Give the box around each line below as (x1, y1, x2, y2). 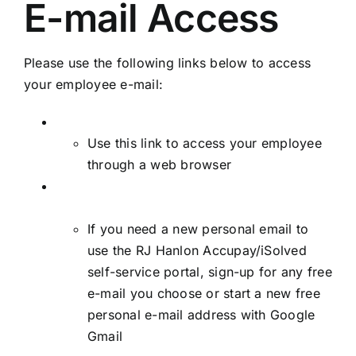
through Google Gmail (55, 199, 193, 215)
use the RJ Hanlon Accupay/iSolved (87, 242, 307, 258)
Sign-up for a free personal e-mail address (55, 177, 320, 194)
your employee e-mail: (23, 75, 164, 92)
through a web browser (87, 156, 232, 172)
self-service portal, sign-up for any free (87, 263, 332, 280)
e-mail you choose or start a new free (87, 284, 320, 301)
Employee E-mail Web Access (55, 113, 241, 130)
